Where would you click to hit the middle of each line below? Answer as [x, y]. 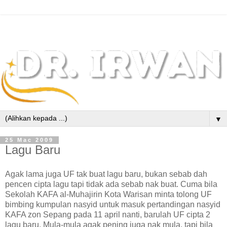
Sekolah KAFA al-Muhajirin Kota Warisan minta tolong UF [108, 195]
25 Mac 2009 [29, 140]
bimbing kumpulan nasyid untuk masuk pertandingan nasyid [113, 205]
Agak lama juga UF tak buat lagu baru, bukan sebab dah [106, 174]
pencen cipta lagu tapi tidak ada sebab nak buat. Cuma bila [111, 184]
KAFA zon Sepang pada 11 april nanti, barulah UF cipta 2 [108, 215]
